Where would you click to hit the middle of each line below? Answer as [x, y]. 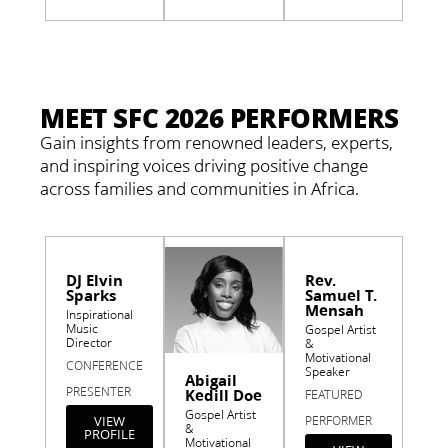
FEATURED [333, 395]
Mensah [334, 310]
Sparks [90, 295]
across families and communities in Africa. [200, 188]
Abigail [211, 379]
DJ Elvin [94, 280]
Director [88, 343]
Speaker [327, 372]
